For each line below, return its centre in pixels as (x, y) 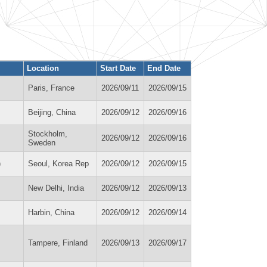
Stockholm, (48, 133)
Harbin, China (51, 212)
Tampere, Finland (58, 243)
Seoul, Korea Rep (58, 163)
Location (43, 68)
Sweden (42, 142)
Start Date (118, 68)
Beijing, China (52, 112)
